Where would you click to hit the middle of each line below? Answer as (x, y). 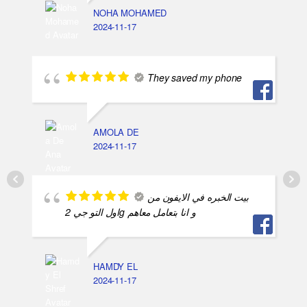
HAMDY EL (115, 267)
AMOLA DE (116, 132)
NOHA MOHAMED (130, 13)
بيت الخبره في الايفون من (198, 197)
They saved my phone (195, 78)
